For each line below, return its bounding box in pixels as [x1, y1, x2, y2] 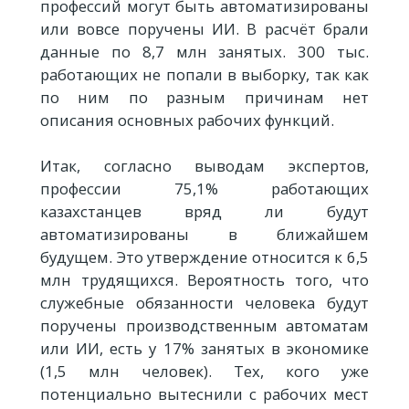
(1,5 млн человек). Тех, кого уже [40, 361, 369, 383]
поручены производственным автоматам [40, 315, 369, 337]
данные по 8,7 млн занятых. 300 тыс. [40, 41, 369, 63]
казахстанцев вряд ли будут [40, 201, 369, 223]
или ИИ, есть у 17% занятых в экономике [40, 338, 369, 360]
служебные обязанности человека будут [40, 292, 369, 314]
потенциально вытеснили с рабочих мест [40, 383, 369, 405]
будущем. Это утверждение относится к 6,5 [40, 246, 369, 268]
